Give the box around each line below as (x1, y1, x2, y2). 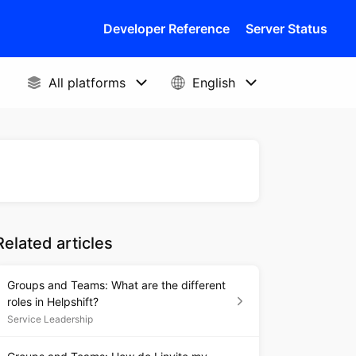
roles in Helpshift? (6, 295, 99, 308)
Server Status (246, 21, 327, 37)
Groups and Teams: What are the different (6, 278, 226, 292)
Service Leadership (6, 313, 93, 325)
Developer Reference (103, 21, 230, 37)
